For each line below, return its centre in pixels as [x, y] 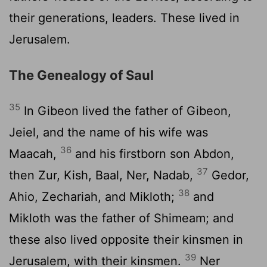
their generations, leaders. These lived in [124, 18]
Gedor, [229, 175]
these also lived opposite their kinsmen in [126, 239]
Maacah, [35, 153]
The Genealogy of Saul [81, 75]
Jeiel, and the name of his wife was [108, 132]
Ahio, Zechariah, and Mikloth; [94, 196]
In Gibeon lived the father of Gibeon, [126, 111]
